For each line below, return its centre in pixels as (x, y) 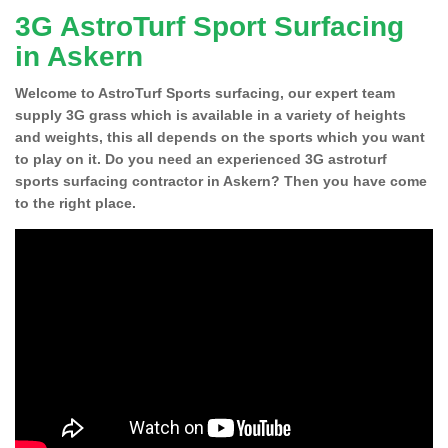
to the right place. (75, 202)
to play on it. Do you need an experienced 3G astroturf (201, 158)
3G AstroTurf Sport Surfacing (209, 26)
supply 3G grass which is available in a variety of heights (210, 114)
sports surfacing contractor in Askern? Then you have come (221, 180)
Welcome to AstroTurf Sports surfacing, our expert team (205, 92)
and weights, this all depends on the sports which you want (220, 136)
